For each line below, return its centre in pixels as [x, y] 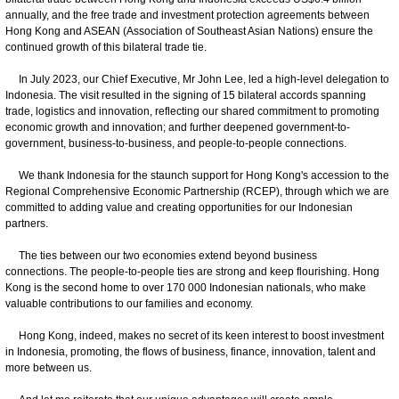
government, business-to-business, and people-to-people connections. [176, 143]
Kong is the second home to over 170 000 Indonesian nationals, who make [186, 287]
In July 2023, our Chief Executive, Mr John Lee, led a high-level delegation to [197, 79]
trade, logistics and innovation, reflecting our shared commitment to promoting [192, 111]
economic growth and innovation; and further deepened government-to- [178, 127]
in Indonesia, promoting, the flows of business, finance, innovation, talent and [191, 351]
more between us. [49, 367]
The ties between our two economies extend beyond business [161, 255]
